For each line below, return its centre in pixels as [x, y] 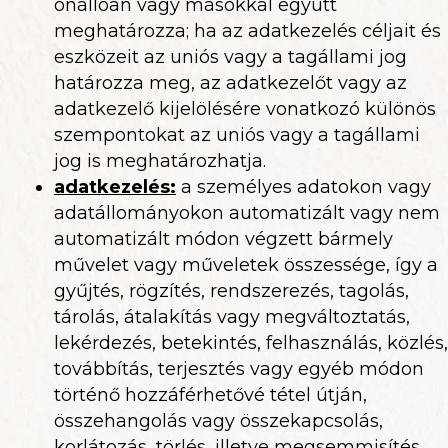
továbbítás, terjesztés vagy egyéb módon [239, 369]
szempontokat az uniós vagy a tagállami [237, 135]
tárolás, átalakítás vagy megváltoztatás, [232, 317]
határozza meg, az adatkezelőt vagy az [230, 83]
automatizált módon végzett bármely [223, 239]
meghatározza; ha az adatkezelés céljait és [247, 31]
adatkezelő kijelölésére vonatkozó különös [245, 109]
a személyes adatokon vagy [303, 187]
